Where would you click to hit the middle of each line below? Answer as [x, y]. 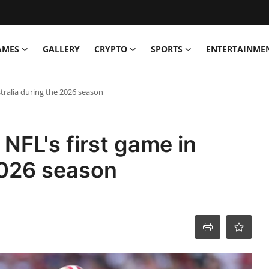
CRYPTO [111, 49]
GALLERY [61, 49]
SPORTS [167, 49]
